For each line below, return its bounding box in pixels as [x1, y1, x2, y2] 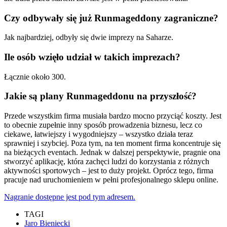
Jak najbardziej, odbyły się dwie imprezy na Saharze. [4, 33, 173, 42]
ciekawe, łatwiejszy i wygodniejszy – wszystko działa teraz [4, 130, 193, 139]
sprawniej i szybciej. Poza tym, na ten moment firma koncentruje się [4, 139, 221, 148]
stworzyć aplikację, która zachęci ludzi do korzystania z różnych [4, 157, 209, 166]
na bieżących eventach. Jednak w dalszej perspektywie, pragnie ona [4, 148, 220, 157]
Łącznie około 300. [4, 72, 66, 81]
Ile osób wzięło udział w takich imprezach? [4, 52, 180, 63]
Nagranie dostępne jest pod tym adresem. [4, 193, 135, 202]
